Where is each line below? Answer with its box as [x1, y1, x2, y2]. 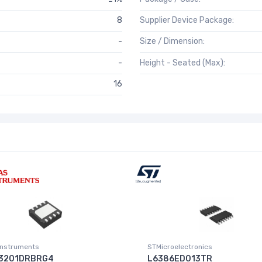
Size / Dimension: [140, 36, 205, 47]
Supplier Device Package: [140, 15, 234, 26]
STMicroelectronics [147, 242, 212, 251]
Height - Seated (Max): [140, 57, 225, 68]
